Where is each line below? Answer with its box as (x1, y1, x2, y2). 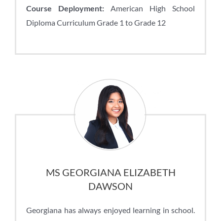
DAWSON (88, 180, 133, 192)
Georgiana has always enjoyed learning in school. (26, 205, 195, 215)
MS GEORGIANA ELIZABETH (45, 166, 176, 179)
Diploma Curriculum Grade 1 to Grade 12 (26, 17, 166, 27)
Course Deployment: (26, 3, 104, 13)
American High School (104, 3, 195, 13)
